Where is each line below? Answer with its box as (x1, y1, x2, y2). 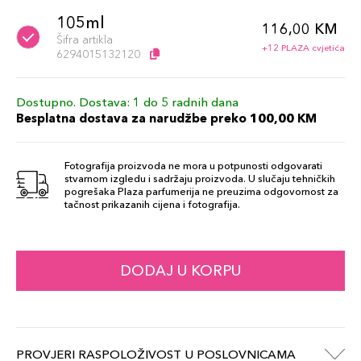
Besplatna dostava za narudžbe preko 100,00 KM (16, 110, 317, 126)
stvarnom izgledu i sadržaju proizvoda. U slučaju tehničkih (64, 172, 335, 185)
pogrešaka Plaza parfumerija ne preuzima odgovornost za (64, 185, 338, 197)
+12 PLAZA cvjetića (262, 42, 345, 53)
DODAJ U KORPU (120, 262, 241, 280)
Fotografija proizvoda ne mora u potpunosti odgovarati (64, 159, 322, 172)
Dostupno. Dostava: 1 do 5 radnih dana (16, 94, 239, 110)
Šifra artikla (56, 32, 113, 47)
